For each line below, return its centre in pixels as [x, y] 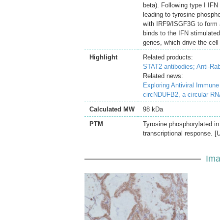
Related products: [168, 57]
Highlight [103, 57]
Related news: [163, 76]
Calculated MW [112, 109]
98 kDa [153, 109]
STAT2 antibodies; [170, 67]
